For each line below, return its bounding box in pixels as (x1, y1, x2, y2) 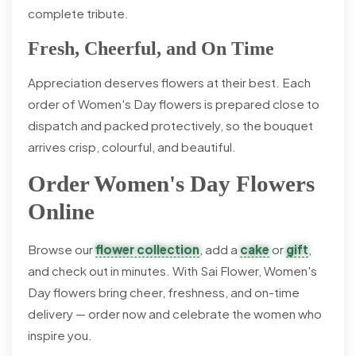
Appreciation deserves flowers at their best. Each (28, 74, 311, 90)
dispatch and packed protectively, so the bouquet (28, 117, 313, 133)
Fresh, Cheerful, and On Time (28, 37, 274, 59)
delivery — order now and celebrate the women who (28, 305, 322, 321)
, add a (199, 241, 240, 257)
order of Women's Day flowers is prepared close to (28, 95, 319, 111)
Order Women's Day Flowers (28, 170, 315, 196)
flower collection (95, 241, 199, 257)
